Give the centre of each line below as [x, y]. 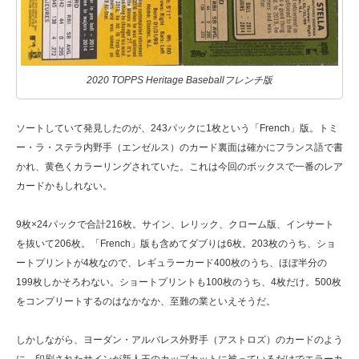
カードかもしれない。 [64, 186]
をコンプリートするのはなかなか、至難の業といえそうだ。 [146, 302]
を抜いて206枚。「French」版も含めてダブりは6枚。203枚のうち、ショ [176, 244]
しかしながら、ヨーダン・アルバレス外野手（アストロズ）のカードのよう [179, 340]
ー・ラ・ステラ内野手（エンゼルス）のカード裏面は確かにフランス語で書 [179, 148]
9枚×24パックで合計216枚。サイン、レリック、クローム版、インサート [175, 225]
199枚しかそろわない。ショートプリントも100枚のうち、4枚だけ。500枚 [179, 282]
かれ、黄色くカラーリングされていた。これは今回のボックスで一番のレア [179, 167]
